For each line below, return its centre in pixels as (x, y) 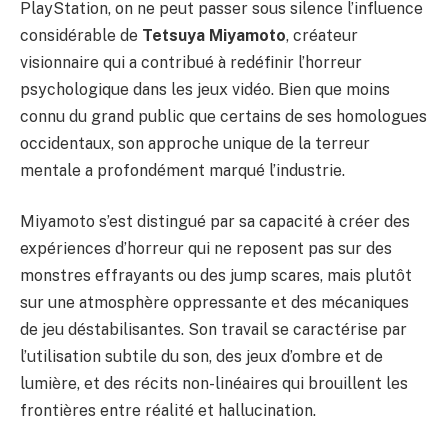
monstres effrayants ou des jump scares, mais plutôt (216, 276)
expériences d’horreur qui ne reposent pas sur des (206, 249)
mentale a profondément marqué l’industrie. (182, 170)
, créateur (322, 35)
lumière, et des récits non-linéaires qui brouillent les (214, 384)
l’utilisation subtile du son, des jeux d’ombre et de (201, 357)
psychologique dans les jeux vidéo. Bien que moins (205, 89)
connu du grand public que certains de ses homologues (223, 116)
